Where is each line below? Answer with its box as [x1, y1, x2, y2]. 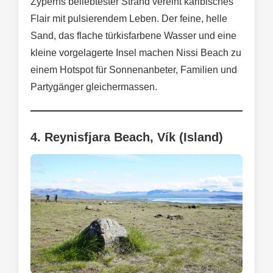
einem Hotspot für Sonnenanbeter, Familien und [30, 65, 237, 76]
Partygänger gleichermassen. [30, 82, 157, 93]
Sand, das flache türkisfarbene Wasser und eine [30, 30, 236, 41]
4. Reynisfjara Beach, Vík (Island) [30, 130, 223, 144]
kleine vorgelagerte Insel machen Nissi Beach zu [30, 48, 241, 58]
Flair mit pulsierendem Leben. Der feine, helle [30, 13, 227, 24]
